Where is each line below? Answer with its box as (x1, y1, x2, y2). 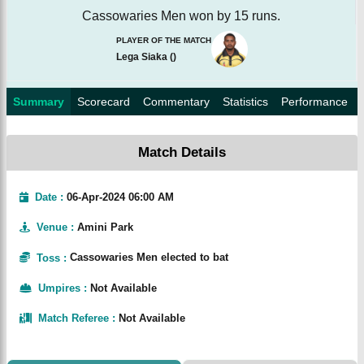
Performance (281, 94, 348, 108)
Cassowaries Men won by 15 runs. (82, 8, 280, 23)
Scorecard (77, 94, 130, 108)
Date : (35, 190, 64, 203)
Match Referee (37, 312, 109, 325)
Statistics (223, 94, 268, 108)
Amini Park (77, 221, 133, 234)
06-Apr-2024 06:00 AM (67, 190, 175, 203)
